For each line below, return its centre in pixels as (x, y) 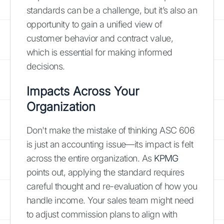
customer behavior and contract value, (100, 38)
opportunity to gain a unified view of (94, 24)
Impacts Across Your (83, 91)
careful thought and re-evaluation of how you (112, 186)
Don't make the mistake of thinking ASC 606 (111, 130)
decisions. (46, 66)
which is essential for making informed (99, 52)
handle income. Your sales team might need (110, 200)
